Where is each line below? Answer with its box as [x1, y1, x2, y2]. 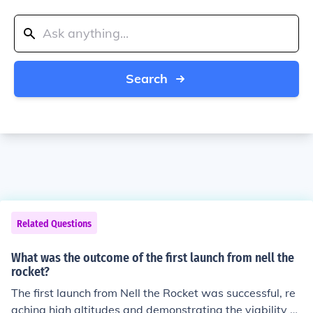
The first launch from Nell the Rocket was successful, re [11, 286, 296, 300]
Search [126, 71, 168, 87]
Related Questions [17, 218, 92, 230]
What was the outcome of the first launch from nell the [11, 250, 294, 265]
